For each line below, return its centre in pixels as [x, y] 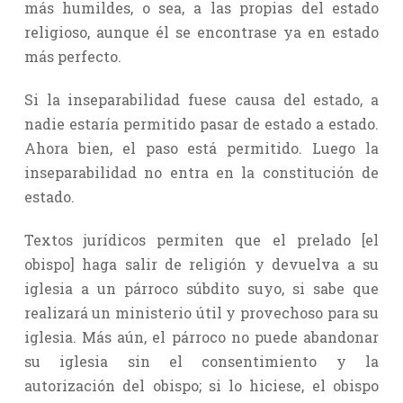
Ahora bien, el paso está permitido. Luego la [201, 148]
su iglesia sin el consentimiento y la [201, 361]
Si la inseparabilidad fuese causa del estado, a [201, 99]
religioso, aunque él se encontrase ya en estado [201, 31]
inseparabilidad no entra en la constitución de [201, 172]
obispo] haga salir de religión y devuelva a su [201, 264]
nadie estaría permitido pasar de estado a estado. [201, 123]
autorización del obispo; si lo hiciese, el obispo [201, 385]
